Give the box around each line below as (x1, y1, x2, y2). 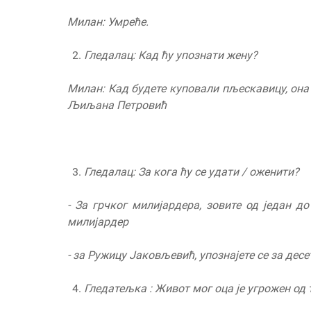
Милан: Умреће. (67, 15, 149, 29)
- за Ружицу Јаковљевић (67, 249, 194, 262)
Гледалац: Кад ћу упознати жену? (84, 49, 258, 62)
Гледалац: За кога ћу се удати (84, 165, 242, 179)
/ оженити (242, 165, 294, 179)
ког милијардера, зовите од (110, 199, 264, 212)
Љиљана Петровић (67, 99, 167, 112)
